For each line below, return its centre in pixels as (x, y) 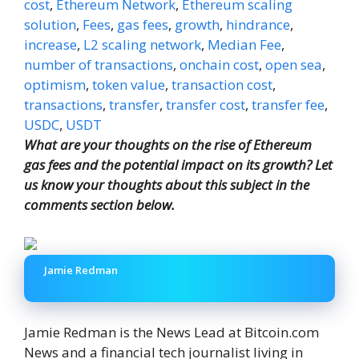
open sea (294, 64)
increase (50, 44)
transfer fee (288, 104)
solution (50, 24)
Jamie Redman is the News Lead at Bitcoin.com (171, 333)
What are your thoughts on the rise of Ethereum (168, 144)
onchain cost (219, 64)
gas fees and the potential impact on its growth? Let (178, 164)
